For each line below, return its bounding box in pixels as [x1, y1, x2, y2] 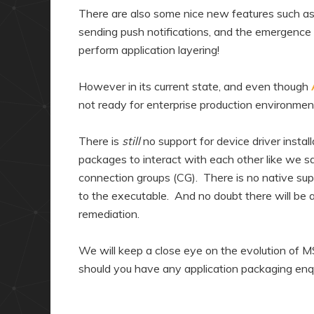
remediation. [78, 206, 139, 221]
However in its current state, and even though [78, 78, 311, 93]
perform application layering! [78, 42, 219, 57]
